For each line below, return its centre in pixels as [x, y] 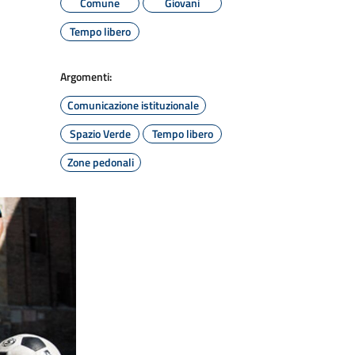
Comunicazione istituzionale [133, 105]
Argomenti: [86, 76]
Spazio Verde [100, 134]
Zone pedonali [101, 162]
